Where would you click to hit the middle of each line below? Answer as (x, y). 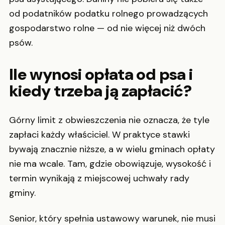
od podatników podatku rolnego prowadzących (108, 14)
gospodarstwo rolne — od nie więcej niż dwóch (107, 28)
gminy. (22, 193)
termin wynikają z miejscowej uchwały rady (99, 178)
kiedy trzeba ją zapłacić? (100, 91)
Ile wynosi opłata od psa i (101, 75)
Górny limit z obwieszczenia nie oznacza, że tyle (109, 120)
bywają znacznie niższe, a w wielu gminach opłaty (112, 149)
